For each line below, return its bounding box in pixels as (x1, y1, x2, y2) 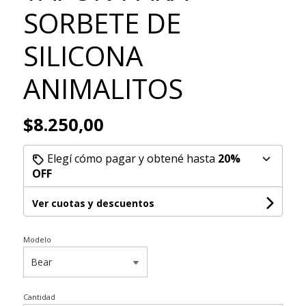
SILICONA (23, 36, 143, 74)
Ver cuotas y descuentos (31, 196, 154, 210)
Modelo (23, 234, 51, 245)
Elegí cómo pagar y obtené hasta (44, 150, 218, 166)
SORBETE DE (23, 3, 181, 42)
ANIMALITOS (23, 69, 183, 107)
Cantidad (23, 291, 55, 302)
